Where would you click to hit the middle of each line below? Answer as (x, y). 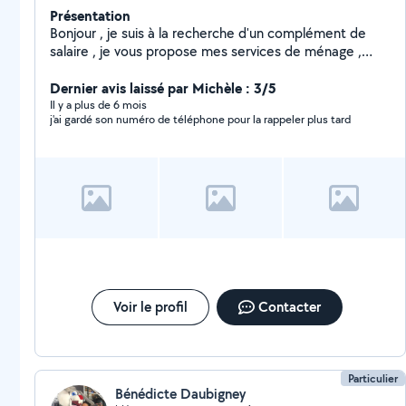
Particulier (373, 378)
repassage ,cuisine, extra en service (159, 69)
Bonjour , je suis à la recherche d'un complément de (200, 33)
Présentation (90, 15)
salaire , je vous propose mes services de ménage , (206, 51)
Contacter (289, 307)
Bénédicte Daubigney (180, 394)
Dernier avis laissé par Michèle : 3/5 (163, 88)
